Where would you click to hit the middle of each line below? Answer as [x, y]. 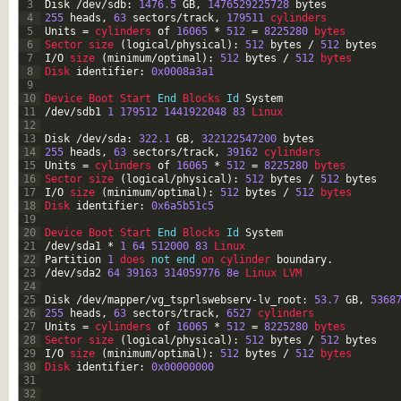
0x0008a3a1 [183, 72]
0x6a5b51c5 [183, 206]
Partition [73, 260]
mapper [126, 300]
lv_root [280, 300]
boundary [302, 260]
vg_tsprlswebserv [201, 300]
